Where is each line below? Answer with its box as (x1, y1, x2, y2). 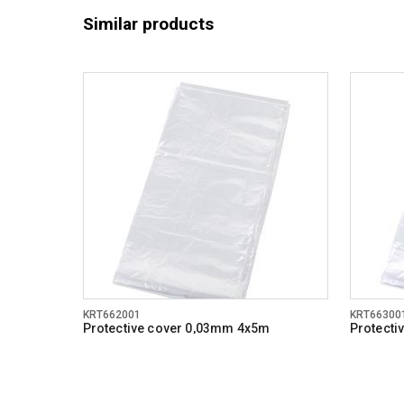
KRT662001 (82, 308, 142, 322)
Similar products (82, 14, 214, 35)
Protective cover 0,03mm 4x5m (82, 321, 271, 336)
